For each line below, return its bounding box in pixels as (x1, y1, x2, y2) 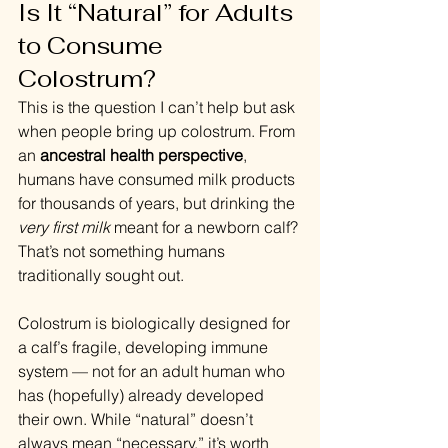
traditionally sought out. (18, 265, 184, 286)
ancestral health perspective (40, 145, 243, 166)
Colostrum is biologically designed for (18, 313, 294, 334)
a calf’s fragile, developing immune (18, 337, 272, 358)
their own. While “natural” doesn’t (18, 409, 257, 430)
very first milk (18, 217, 110, 238)
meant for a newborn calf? (110, 217, 302, 238)
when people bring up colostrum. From (18, 121, 299, 142)
